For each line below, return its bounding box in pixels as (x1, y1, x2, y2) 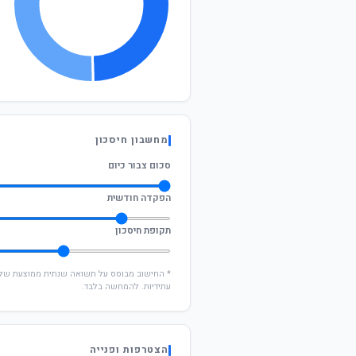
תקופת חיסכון (115, 223, 171, 238)
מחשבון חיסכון (95, 133, 168, 147)
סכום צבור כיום (108, 158, 171, 172)
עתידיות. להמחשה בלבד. (82, 281, 171, 293)
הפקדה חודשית (107, 191, 171, 205)
